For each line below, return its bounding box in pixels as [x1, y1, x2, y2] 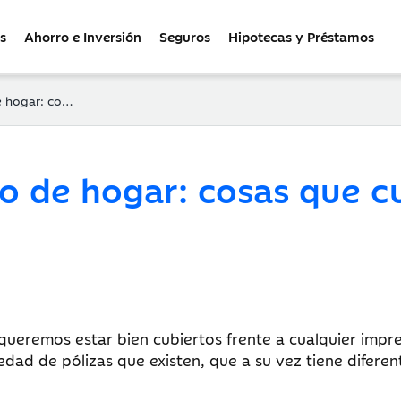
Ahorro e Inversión [24, 27, 141, 46]
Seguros [159, 27, 210, 46]
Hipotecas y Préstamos [228, 27, 374, 46]
